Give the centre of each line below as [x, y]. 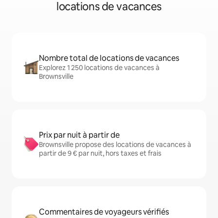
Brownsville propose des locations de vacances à [115, 145]
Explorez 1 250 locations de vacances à [99, 68]
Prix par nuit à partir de [79, 135]
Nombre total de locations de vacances [109, 58]
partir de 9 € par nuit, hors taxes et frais [100, 154]
